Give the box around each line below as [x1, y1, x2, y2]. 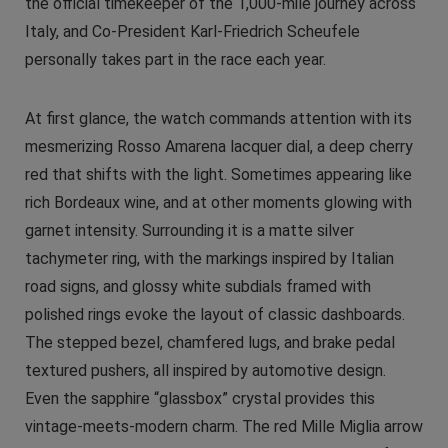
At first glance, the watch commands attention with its [24, 108, 412, 128]
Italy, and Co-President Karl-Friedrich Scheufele [24, 21, 360, 41]
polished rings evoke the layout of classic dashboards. [24, 304, 405, 324]
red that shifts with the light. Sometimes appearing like [24, 164, 412, 184]
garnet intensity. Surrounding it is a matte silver [24, 220, 354, 240]
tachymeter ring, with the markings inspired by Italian [24, 248, 394, 268]
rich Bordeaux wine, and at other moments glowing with [24, 192, 412, 212]
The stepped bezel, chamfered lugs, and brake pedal [24, 332, 395, 352]
